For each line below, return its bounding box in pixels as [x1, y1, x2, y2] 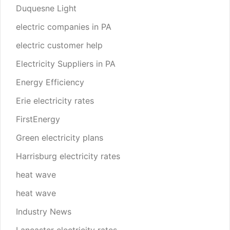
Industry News [16, 206, 71, 217]
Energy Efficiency [16, 76, 84, 87]
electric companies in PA [16, 21, 111, 32]
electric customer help [16, 40, 103, 50]
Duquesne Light [16, 3, 76, 13]
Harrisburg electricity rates [16, 150, 120, 161]
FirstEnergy [16, 113, 60, 124]
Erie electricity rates [16, 95, 94, 106]
